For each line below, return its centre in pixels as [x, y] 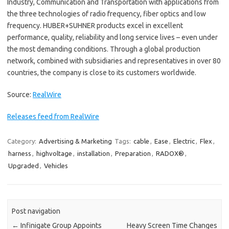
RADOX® [170, 153]
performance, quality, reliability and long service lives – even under [112, 37]
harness [20, 153]
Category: [22, 141]
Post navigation [36, 211]
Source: [20, 94]
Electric [184, 141]
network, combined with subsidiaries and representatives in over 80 [114, 61]
